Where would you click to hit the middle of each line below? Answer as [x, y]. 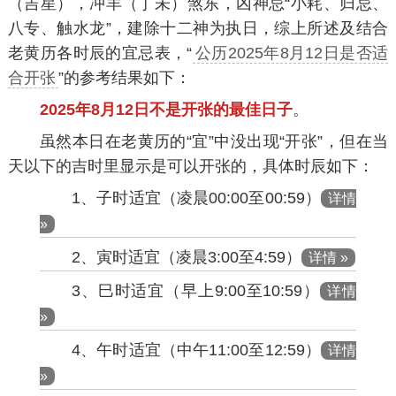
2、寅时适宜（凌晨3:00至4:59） [186, 258]
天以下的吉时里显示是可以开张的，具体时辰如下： [190, 167]
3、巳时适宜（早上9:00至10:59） [196, 291]
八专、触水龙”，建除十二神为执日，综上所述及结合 [198, 29]
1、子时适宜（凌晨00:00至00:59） [196, 198]
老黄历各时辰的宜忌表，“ [100, 53]
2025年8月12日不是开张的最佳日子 [166, 110]
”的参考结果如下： [124, 78]
